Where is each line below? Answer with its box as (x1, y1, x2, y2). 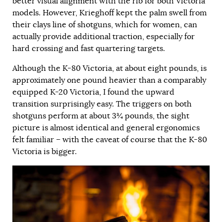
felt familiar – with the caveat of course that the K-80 (12, 134, 207, 145)
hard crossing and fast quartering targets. (12, 43, 165, 54)
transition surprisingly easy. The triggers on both (12, 99, 192, 109)
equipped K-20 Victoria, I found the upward (12, 87, 174, 97)
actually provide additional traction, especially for (12, 31, 195, 42)
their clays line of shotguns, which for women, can (12, 19, 197, 30)
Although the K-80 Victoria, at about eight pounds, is (12, 63, 207, 73)
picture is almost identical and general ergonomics (12, 122, 200, 133)
